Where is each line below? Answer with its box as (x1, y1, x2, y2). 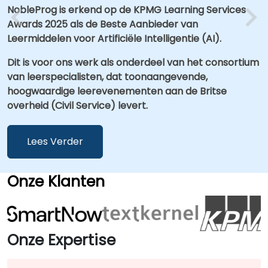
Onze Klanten (7, 171, 105, 193)
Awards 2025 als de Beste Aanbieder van (7, 17, 198, 32)
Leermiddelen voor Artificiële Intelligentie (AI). (7, 32, 221, 46)
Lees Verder (27, 135, 83, 149)
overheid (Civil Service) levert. (7, 99, 148, 113)
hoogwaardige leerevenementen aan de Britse (7, 84, 227, 99)
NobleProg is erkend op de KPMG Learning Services (7, 3, 246, 17)
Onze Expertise (7, 230, 115, 251)
